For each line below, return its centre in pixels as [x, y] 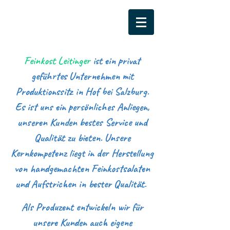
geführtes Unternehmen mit [82, 76]
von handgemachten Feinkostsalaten [82, 168]
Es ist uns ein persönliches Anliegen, [82, 107]
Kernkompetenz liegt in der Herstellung [82, 153]
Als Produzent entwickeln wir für [82, 207]
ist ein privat [117, 61]
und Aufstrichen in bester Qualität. [82, 184]
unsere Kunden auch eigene [82, 222]
